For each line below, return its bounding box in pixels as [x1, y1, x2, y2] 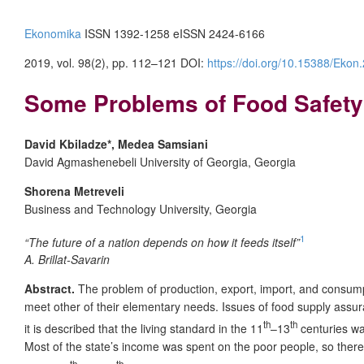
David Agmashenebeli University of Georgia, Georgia [24, 153, 296, 170]
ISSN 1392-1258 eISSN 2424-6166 [81, 25, 265, 41]
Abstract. [24, 280, 78, 297]
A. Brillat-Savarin [24, 251, 110, 268]
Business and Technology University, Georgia [24, 200, 257, 217]
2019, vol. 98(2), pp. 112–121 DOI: [24, 54, 207, 71]
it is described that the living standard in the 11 [24, 319, 263, 336]
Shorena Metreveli [24, 182, 124, 199]
